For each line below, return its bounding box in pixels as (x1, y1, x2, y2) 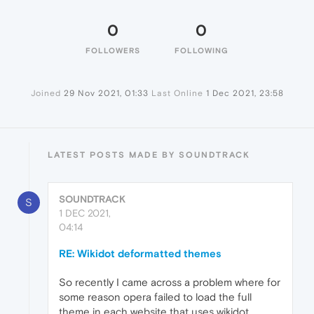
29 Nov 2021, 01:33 (63, 88, 149, 99)
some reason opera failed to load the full (59, 291, 252, 303)
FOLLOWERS (86, 46, 140, 55)
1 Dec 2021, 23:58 (205, 88, 284, 99)
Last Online (151, 88, 203, 99)
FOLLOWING (174, 46, 228, 55)
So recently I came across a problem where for (59, 276, 280, 289)
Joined (30, 88, 61, 99)
